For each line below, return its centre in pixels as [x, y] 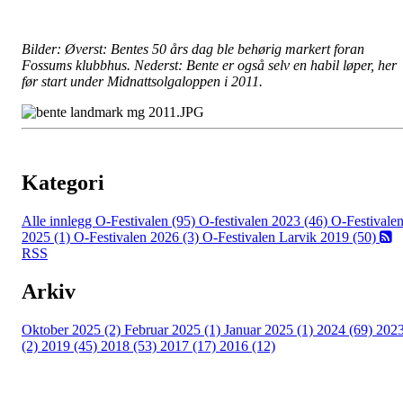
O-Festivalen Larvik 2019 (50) [291, 237]
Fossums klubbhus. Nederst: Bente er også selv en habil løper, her [209, 66]
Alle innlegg [58, 221]
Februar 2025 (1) [174, 330]
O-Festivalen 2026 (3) [138, 237]
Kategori [63, 183]
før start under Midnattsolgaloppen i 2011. [144, 82]
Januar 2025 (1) [270, 330]
